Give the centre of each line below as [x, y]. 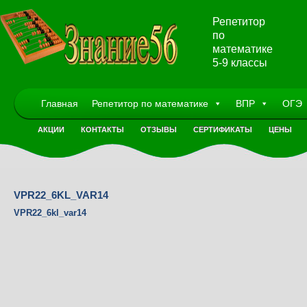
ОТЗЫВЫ [159, 130]
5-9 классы [240, 63]
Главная [60, 103]
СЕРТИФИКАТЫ [223, 130]
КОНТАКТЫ [102, 130]
